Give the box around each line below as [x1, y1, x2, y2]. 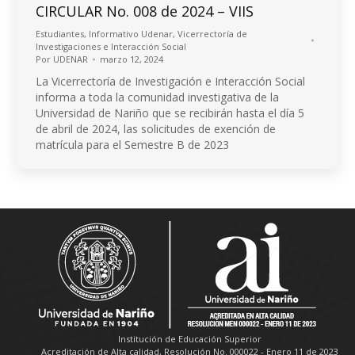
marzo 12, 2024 [100, 52, 163, 65]
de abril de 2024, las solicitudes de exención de [36, 120, 276, 136]
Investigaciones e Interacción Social [36, 40, 186, 52]
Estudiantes [36, 27, 84, 40]
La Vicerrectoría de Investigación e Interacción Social [36, 73, 305, 89]
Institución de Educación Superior [117, 332, 261, 345]
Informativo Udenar [89, 27, 173, 40]
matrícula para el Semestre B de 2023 [36, 136, 229, 152]
